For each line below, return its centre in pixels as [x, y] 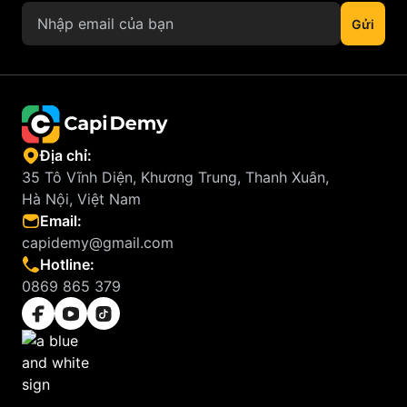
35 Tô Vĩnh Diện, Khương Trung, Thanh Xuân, [175, 177]
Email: [61, 221]
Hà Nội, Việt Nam [81, 199]
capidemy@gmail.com [98, 243]
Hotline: [67, 264]
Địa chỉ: [66, 155]
